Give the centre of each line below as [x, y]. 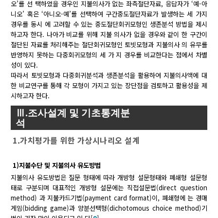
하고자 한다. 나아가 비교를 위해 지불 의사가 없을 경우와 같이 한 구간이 [109, 35]
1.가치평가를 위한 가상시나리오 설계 [76, 140]
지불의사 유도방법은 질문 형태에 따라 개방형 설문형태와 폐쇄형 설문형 [109, 178]
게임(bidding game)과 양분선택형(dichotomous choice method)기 [109, 208]
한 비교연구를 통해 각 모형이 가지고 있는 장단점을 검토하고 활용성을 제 [109, 86]
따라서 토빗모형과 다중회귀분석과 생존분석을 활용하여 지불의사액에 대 [109, 75]
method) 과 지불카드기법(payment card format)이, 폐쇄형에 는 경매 [109, 198]
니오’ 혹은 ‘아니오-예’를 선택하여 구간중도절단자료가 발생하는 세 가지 [109, 14]
